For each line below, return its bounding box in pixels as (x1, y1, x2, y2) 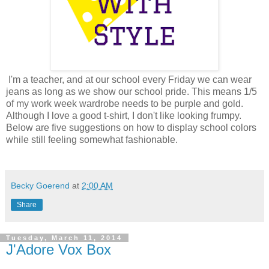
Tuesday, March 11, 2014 (6, 234, 122, 241)
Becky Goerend (11, 180, 70, 190)
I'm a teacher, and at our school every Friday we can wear (6, 74, 252, 85)
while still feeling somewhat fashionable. (6, 134, 178, 145)
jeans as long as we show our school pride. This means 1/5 (6, 86, 257, 97)
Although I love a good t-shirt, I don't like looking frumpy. (6, 110, 241, 121)
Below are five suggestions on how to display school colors (6, 122, 256, 133)
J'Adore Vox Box (6, 241, 111, 258)
